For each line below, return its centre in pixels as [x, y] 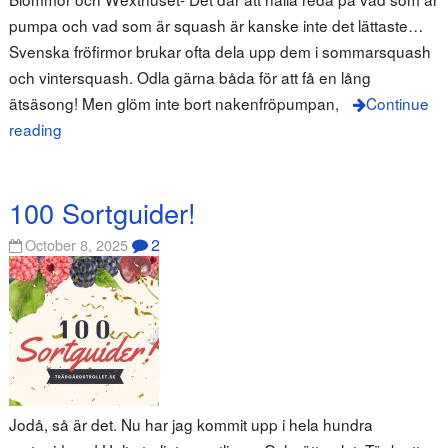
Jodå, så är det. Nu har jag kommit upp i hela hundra [190, 424]
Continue [397, 103]
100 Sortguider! [102, 212]
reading [35, 129]
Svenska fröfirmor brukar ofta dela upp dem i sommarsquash [219, 51]
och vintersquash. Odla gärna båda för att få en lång [189, 77]
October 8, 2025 [77, 245]
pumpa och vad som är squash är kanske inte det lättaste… [215, 25]
